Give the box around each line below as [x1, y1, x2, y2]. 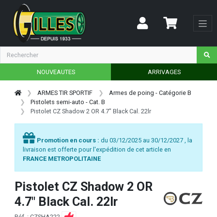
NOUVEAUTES [36, 68, 75, 76]
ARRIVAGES [147, 68, 181, 76]
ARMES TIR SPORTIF [37, 89, 93, 96]
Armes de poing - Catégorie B [108, 89, 191, 96]
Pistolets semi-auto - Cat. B [31, 98, 106, 106]
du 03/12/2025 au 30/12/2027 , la [101, 136, 192, 144]
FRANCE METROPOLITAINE [23, 155, 101, 162]
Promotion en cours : [35, 136, 101, 144]
